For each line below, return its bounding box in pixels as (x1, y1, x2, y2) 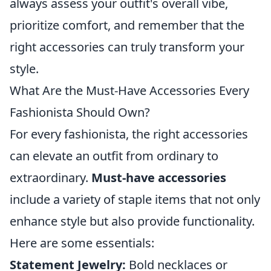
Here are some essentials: (10, 235, 154, 252)
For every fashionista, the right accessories (10, 126, 248, 143)
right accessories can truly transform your (10, 39, 244, 56)
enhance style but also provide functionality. (10, 213, 255, 230)
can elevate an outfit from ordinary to (10, 148, 218, 165)
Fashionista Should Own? (10, 104, 150, 121)
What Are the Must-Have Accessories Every (10, 82, 249, 99)
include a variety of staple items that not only (10, 191, 260, 208)
